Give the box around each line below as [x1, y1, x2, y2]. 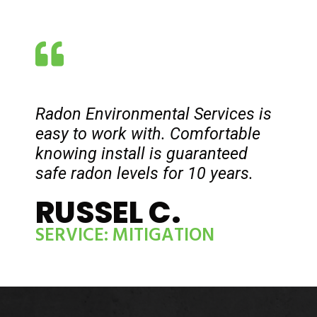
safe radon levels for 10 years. [35, 163, 253, 184]
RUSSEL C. [35, 192, 181, 234]
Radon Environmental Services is [35, 104, 272, 125]
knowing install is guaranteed [35, 144, 248, 164]
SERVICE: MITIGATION [35, 220, 214, 255]
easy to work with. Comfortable [35, 124, 260, 144]
